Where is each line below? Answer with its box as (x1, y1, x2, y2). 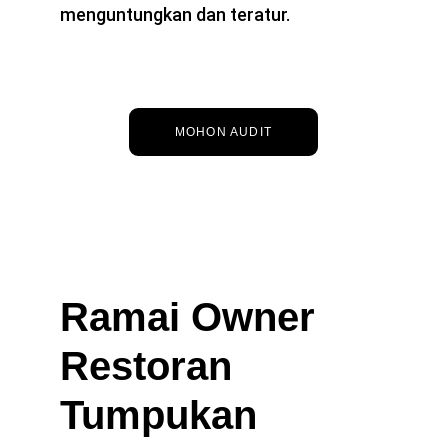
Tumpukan (60, 393, 268, 437)
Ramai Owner (60, 295, 326, 339)
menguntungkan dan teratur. (60, 4, 290, 25)
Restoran (60, 344, 243, 388)
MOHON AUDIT (174, 125, 273, 139)
